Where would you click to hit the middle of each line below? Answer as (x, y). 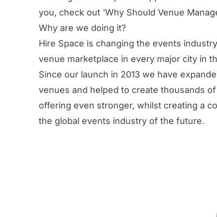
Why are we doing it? (82, 28)
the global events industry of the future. (122, 121)
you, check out (71, 12)
